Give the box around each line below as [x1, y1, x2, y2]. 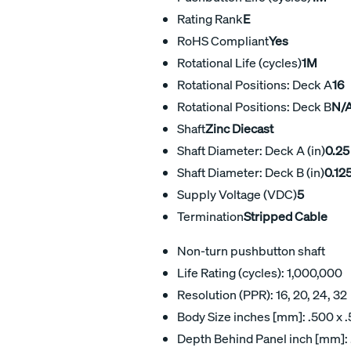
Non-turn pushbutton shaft [177, 242, 325, 259]
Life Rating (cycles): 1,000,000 [177, 264, 342, 280]
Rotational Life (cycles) [177, 54, 302, 71]
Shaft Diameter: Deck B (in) [177, 164, 324, 180]
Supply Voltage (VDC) [177, 186, 297, 202]
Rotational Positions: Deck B [177, 98, 331, 114]
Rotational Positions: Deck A [177, 76, 332, 92]
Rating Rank [177, 10, 243, 27]
